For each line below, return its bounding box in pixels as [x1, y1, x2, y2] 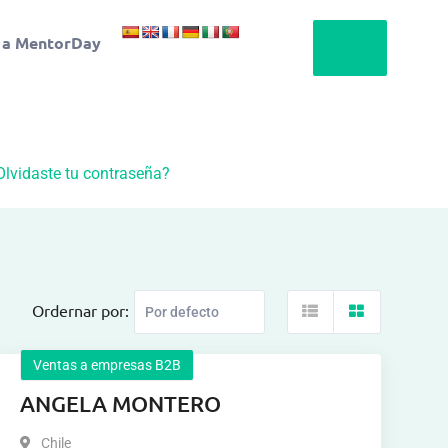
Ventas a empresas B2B [32, 357, 181, 373]
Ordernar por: [31, 300, 129, 320]
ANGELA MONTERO [19, 390, 221, 417]
